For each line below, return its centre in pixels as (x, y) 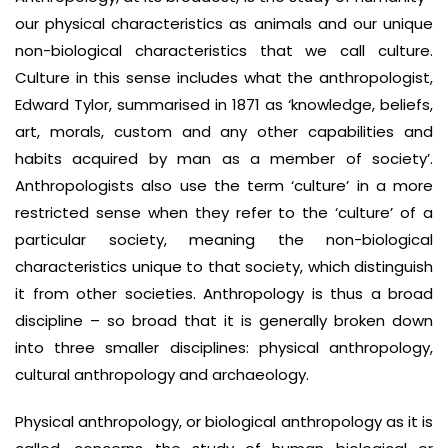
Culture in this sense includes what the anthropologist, (224, 77)
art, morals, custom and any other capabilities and (224, 131)
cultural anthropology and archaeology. (162, 374)
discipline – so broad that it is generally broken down (224, 320)
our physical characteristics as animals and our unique (224, 23)
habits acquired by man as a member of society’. (224, 158)
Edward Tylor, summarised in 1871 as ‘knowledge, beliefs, (224, 104)
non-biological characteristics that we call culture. (224, 50)
